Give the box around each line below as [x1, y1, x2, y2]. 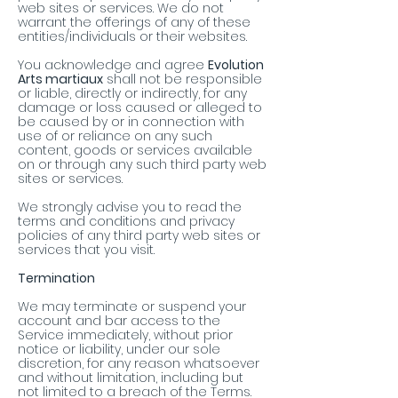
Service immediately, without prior [18, 326, 233, 345]
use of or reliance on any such [18, 127, 212, 146]
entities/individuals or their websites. [18, 28, 247, 46]
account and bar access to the [18, 312, 220, 330]
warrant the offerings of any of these [18, 13, 251, 32]
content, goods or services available [18, 141, 252, 160]
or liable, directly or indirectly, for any [18, 84, 247, 103]
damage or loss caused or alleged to [18, 99, 262, 117]
